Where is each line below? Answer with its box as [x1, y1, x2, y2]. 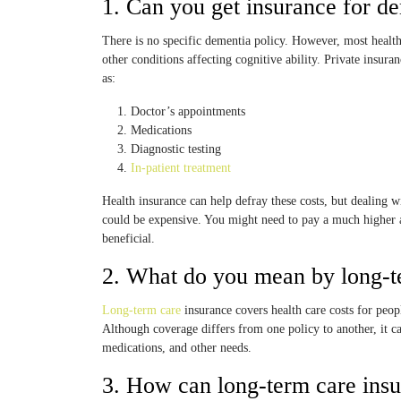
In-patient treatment [131, 161, 231, 175]
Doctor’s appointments [131, 105, 245, 118]
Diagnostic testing [131, 142, 221, 156]
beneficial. [102, 232, 155, 245]
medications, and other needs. [102, 341, 252, 354]
